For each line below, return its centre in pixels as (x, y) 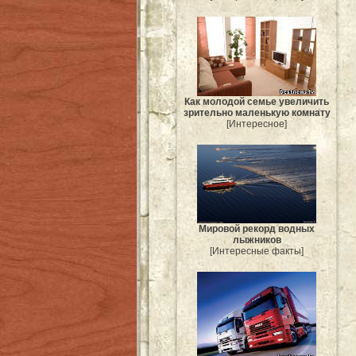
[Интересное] (257, 124)
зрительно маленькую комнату (257, 112)
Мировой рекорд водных (257, 229)
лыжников (257, 240)
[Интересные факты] (257, 252)
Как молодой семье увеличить (257, 101)
